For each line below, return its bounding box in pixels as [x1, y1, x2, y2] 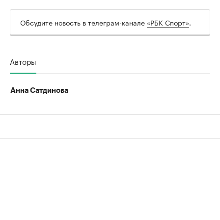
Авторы [10, 55, 36, 67]
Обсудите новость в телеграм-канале [20, 17, 147, 28]
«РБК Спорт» [147, 17, 189, 28]
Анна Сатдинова [10, 87, 68, 95]
